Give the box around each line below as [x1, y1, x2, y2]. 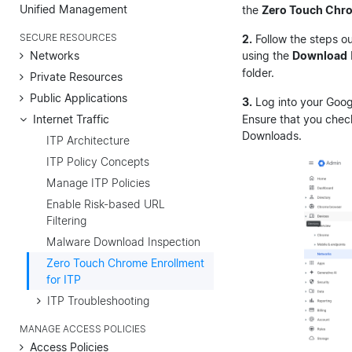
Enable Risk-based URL [46, 196, 165, 211]
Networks [30, 48, 79, 62]
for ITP [46, 272, 81, 286]
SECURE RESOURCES [20, 31, 117, 43]
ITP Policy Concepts [46, 154, 149, 168]
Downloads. [242, 128, 302, 142]
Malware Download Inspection [46, 234, 200, 248]
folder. [242, 65, 274, 79]
